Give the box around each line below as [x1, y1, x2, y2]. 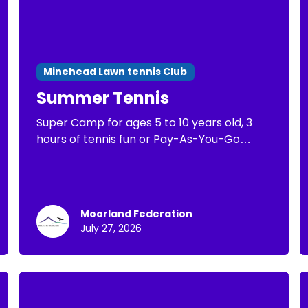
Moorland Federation [80, 207, 192, 221]
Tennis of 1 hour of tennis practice [36, 147, 218, 164]
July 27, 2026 [80, 221, 142, 235]
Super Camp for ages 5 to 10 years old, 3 [36, 114, 252, 131]
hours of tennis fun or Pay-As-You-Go [36, 131, 240, 147]
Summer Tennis [36, 86, 169, 109]
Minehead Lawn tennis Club [43, 65, 188, 79]
